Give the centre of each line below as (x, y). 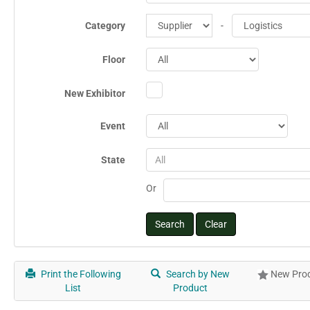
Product (190, 288)
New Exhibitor (95, 93)
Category (106, 25)
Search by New (197, 274)
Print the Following (80, 274)
